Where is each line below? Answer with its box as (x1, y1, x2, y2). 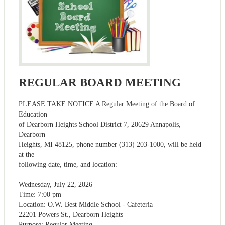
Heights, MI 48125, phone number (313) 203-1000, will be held (19, 140, 201, 148)
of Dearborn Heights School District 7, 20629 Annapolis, (19, 120, 181, 128)
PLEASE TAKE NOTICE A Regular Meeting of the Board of (19, 100, 195, 108)
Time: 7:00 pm (19, 190, 61, 198)
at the (19, 150, 34, 158)
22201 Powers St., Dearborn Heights (19, 210, 123, 218)
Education (19, 110, 47, 118)
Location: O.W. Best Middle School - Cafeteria (19, 200, 153, 208)
